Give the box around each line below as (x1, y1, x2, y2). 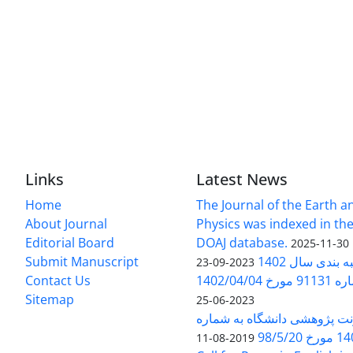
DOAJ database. (196, 234, 288, 252)
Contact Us (25, 272, 91, 290)
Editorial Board (25, 234, 114, 252)
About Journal (25, 215, 107, 233)
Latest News (196, 169, 288, 191)
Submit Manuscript (25, 253, 139, 271)
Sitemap (25, 291, 74, 309)
